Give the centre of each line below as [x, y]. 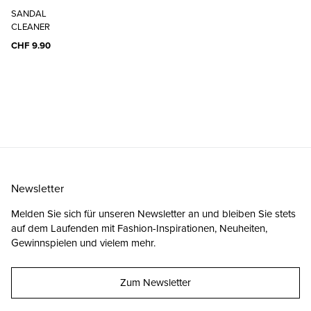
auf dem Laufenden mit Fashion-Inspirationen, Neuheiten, [139, 228]
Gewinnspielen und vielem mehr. [83, 243]
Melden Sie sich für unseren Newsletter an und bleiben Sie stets [153, 214]
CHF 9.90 [31, 45]
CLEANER [31, 26]
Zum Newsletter [155, 283]
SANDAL [29, 13]
